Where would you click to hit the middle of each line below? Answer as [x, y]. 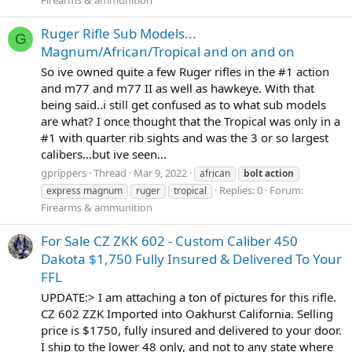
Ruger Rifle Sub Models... [119, 34]
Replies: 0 [241, 190]
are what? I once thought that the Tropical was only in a [191, 121]
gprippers [64, 172]
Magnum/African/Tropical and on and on [168, 52]
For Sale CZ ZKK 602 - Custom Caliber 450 [169, 241]
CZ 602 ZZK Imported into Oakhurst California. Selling [187, 313]
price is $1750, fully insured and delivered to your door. [191, 330]
